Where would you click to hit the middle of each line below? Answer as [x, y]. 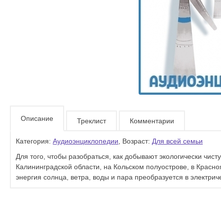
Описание [37, 118]
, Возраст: [135, 141]
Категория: [34, 141]
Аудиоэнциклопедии [86, 141]
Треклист [92, 121]
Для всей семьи [177, 141]
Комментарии [152, 121]
